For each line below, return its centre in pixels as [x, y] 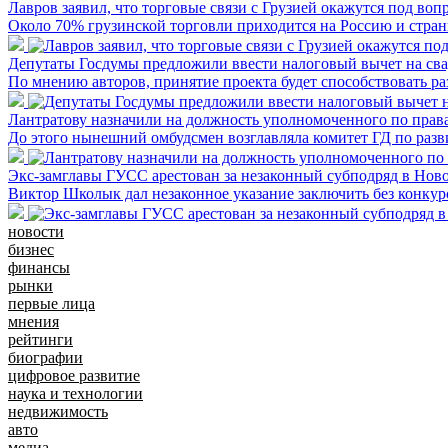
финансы [39, 267]
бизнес [31, 249]
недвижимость [58, 411]
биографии [45, 357]
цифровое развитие [74, 375]
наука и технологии [75, 393]
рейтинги [40, 339]
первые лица [51, 303]
